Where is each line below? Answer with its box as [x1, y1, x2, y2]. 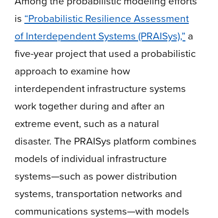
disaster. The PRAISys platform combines [15, 133, 197, 148]
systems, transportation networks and [15, 185, 182, 201]
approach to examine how [15, 63, 130, 78]
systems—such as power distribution [15, 168, 177, 183]
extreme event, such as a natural [15, 115, 159, 131]
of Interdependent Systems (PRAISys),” [15, 28, 185, 43]
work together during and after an [15, 98, 165, 113]
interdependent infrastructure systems [15, 80, 186, 96]
